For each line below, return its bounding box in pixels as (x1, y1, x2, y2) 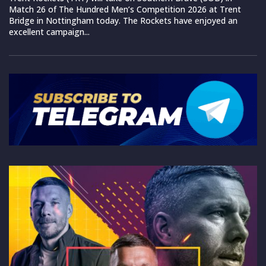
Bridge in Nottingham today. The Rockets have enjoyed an (9, 14, 237, 26)
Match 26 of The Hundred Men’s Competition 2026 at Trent (9, 3, 241, 15)
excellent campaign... (9, 26, 90, 37)
